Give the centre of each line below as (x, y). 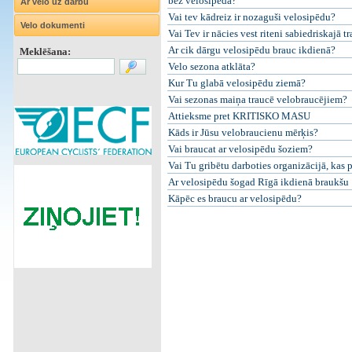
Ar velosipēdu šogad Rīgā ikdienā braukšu (258, 182)
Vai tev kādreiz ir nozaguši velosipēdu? (251, 17)
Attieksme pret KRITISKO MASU (239, 116)
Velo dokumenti (52, 25)
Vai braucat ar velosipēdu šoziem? (240, 149)
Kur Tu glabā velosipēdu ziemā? (236, 83)
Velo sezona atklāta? (211, 66)
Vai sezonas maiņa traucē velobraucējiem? (257, 99)
